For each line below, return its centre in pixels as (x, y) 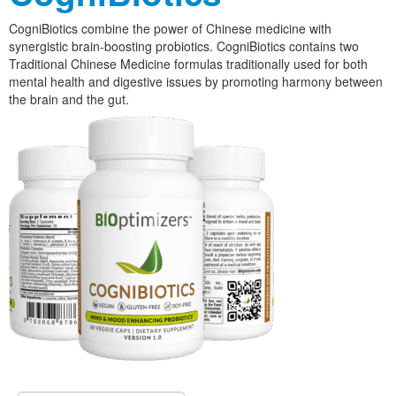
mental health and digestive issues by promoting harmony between (196, 82)
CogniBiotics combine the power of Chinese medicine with (170, 29)
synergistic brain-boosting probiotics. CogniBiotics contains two (184, 46)
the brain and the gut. (69, 99)
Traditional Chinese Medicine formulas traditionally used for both (188, 64)
